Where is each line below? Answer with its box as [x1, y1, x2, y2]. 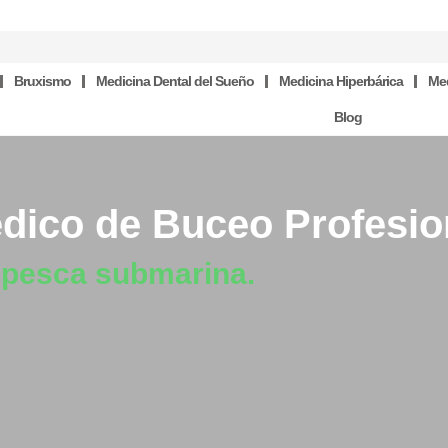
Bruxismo [13, 73, 71, 89]
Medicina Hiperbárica [278, 73, 403, 89]
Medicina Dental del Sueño [95, 73, 254, 89]
